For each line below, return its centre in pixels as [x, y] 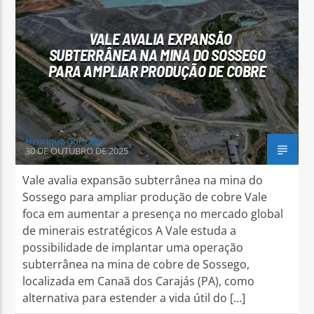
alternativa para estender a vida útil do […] [134, 298]
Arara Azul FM [112, 98]
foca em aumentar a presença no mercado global [153, 213]
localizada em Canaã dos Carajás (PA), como [139, 281]
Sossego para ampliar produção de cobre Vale [145, 197]
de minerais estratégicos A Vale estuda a [130, 230]
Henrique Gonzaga [64, 141]
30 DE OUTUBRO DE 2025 [77, 150]
